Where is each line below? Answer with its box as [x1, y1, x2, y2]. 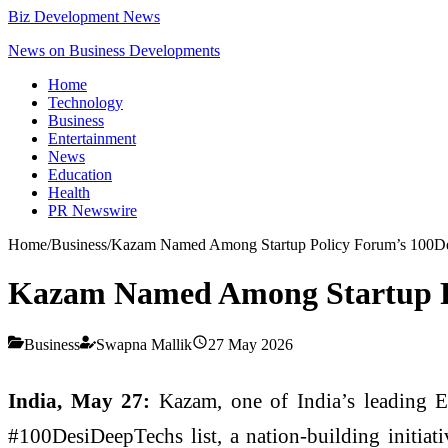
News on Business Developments [8, 42, 220, 59]
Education [48, 166, 112, 183]
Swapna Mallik [96, 335, 192, 353]
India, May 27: [8, 388, 151, 412]
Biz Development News [8, 8, 160, 25]
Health [48, 184, 90, 201]
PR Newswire [48, 202, 137, 219]
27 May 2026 [208, 335, 293, 353]
